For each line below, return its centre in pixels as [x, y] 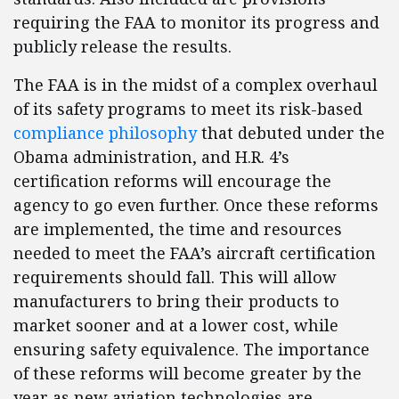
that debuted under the [291, 133]
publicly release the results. [122, 47]
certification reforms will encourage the [172, 181]
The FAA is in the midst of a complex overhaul [195, 85]
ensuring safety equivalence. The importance [191, 350]
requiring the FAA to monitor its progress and [196, 23]
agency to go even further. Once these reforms [196, 205]
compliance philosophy [105, 133]
